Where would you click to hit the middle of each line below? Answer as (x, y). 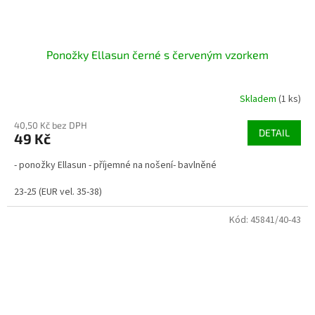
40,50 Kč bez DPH (51, 126)
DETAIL (274, 133)
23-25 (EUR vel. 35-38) (58, 192)
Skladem (259, 99)
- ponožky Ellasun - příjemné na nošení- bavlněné (115, 166)
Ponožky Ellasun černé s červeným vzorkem (157, 55)
